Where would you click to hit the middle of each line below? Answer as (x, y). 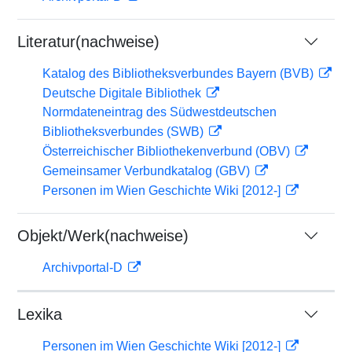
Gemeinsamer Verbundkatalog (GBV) (148, 171)
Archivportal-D (84, 268)
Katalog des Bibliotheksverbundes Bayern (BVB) (180, 73)
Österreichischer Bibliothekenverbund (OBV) (168, 151)
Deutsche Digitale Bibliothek (123, 93)
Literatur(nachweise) (88, 42)
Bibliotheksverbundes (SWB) (125, 132)
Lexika (40, 314)
